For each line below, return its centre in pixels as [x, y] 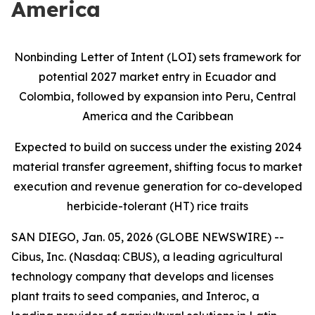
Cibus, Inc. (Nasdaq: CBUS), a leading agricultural [147, 257]
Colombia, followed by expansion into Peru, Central [157, 96]
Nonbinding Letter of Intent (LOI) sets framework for [157, 57]
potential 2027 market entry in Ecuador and [157, 77]
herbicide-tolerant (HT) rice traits [157, 206]
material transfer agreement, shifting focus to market [157, 167]
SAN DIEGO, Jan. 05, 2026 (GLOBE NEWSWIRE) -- [148, 237]
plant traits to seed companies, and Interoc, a [135, 296]
